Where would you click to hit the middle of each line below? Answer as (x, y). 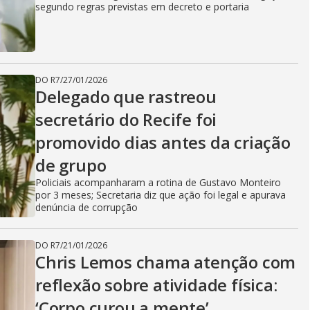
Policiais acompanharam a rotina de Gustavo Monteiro (158, 182)
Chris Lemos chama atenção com (166, 262)
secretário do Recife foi (126, 119)
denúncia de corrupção (86, 207)
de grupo (71, 165)
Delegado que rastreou (126, 97)
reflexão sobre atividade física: (156, 285)
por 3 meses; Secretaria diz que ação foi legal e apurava (161, 195)
